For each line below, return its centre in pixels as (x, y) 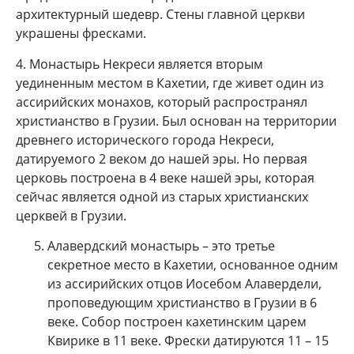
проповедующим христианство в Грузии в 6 (182, 303)
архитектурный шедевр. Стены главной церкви (160, 15)
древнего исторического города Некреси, (145, 139)
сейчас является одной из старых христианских (162, 196)
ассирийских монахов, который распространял (162, 102)
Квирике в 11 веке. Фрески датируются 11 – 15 (188, 341)
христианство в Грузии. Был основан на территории (176, 121)
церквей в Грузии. (71, 215)
